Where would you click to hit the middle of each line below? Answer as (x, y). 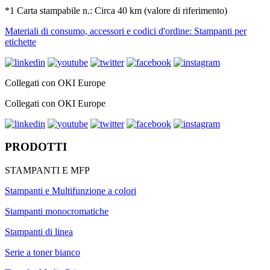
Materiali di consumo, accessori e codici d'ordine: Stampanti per (126, 31)
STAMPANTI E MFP (47, 171)
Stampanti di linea (39, 232)
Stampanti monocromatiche (57, 212)
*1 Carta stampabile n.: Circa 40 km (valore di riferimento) (116, 10)
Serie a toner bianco (42, 253)
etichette (20, 42)
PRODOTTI (36, 147)
